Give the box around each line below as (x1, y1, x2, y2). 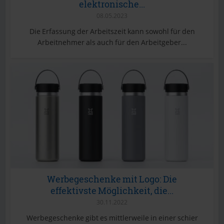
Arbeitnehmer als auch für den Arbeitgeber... (37, 37, 187, 47)
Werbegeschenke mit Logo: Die (47, 172, 177, 185)
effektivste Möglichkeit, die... (50, 184, 173, 196)
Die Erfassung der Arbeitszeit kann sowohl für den (29, 26, 195, 36)
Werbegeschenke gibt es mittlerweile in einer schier (26, 212, 198, 222)
